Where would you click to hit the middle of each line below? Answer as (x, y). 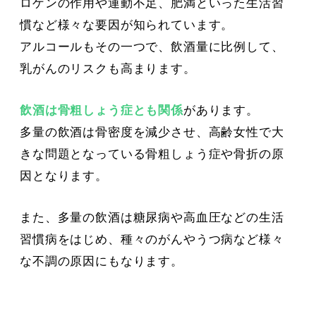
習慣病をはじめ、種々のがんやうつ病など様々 (152, 240)
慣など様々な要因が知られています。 (127, 25)
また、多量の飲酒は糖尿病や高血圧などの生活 (152, 218)
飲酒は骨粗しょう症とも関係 (102, 111)
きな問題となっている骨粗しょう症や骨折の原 (152, 154)
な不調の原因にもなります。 (102, 262)
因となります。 (64, 176)
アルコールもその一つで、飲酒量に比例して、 (152, 47)
